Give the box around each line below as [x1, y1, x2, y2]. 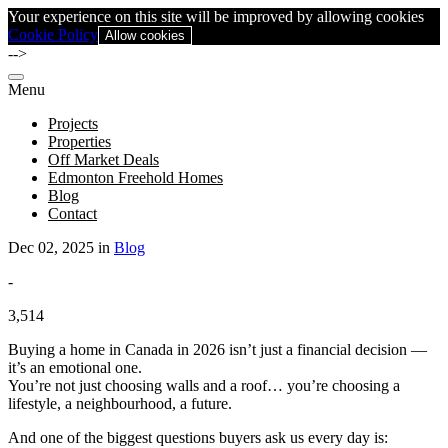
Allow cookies [105, 28, 185, 43]
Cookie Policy [8, 26, 98, 43]
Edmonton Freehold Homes [48, 169, 223, 186]
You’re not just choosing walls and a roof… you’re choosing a [8, 377, 400, 394]
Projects [48, 115, 98, 132]
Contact [48, 205, 97, 222]
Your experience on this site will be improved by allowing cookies [8, 8, 424, 25]
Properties [48, 133, 111, 150]
